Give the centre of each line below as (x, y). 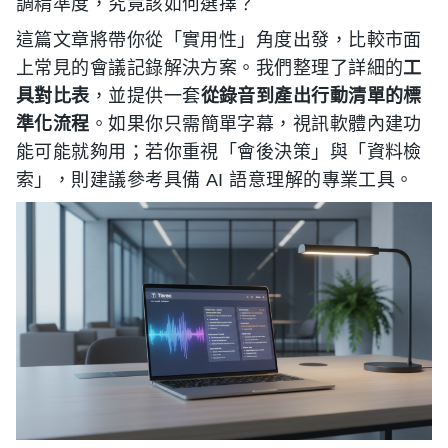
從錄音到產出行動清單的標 (311, 96)
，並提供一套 (145, 96)
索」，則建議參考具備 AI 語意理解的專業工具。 (215, 180)
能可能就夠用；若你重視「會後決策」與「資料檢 (219, 152)
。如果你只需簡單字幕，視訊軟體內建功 (255, 124)
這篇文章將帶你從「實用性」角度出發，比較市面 (219, 40)
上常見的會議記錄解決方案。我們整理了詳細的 (210, 68)
